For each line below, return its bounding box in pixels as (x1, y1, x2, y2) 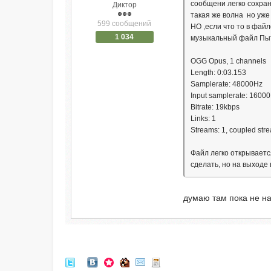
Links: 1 (191, 114, 217, 123)
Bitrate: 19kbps (191, 103, 240, 111)
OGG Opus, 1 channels (191, 57, 267, 65)
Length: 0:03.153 (191, 68, 247, 77)
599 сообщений (97, 19, 152, 28)
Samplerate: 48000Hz (191, 80, 263, 88)
